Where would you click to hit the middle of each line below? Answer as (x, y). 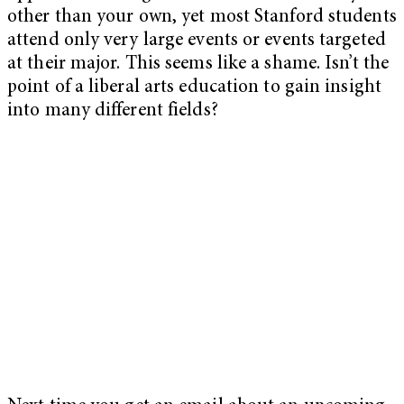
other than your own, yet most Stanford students (202, 18)
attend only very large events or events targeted (197, 41)
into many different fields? (113, 112)
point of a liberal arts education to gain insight (194, 88)
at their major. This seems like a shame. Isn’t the (198, 65)
